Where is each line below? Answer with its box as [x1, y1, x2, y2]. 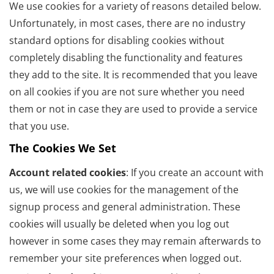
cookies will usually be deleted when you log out [9, 217, 229, 231]
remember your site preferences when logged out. [9, 251, 242, 265]
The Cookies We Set [9, 141, 116, 156]
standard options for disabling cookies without [9, 34, 224, 48]
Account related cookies [9, 166, 126, 180]
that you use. [9, 119, 69, 133]
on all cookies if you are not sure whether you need [9, 85, 245, 99]
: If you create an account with [126, 166, 264, 180]
